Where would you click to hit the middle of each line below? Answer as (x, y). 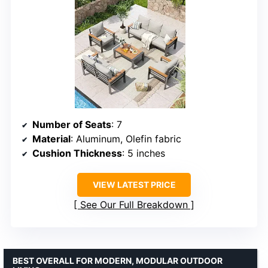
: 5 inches (144, 153)
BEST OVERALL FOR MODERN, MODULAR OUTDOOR (118, 260)
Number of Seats (72, 124)
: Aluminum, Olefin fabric (126, 138)
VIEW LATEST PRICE (134, 184)
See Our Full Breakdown (134, 204)
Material (51, 138)
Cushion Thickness (77, 153)
